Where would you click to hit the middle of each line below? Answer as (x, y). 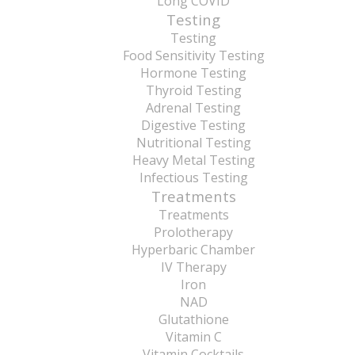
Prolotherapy (193, 232)
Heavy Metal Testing (193, 160)
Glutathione (193, 319)
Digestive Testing (193, 125)
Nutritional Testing (193, 143)
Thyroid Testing (193, 90)
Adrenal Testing (193, 108)
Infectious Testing (193, 177)
